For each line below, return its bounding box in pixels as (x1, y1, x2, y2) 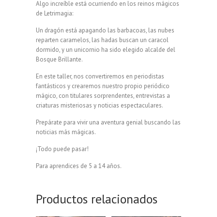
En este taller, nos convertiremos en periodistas (36, 72, 164, 80)
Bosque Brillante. (36, 55, 83, 63)
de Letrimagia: (36, 9, 73, 17)
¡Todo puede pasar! (36, 144, 89, 153)
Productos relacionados (36, 190, 157, 207)
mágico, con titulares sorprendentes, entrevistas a (36, 91, 170, 100)
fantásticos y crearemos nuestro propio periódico (36, 81, 170, 90)
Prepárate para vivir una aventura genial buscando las (36, 118, 181, 126)
